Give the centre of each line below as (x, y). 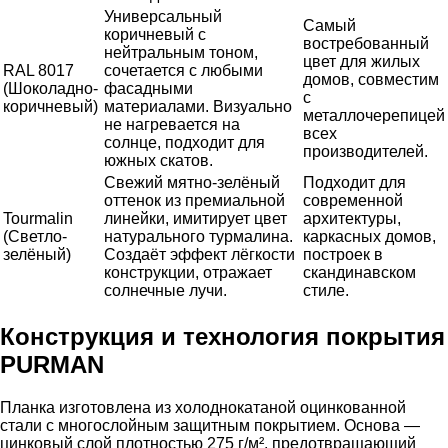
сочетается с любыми (183, 71)
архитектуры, (352, 219)
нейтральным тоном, (181, 53)
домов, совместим (371, 80)
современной (353, 201)
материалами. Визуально (198, 107)
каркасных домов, (369, 237)
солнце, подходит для (184, 143)
